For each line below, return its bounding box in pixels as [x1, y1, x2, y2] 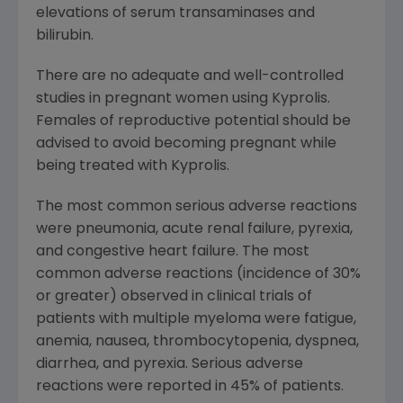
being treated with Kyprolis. [36, 159, 229, 175]
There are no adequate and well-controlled [36, 69, 344, 85]
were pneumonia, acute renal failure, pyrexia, [36, 222, 353, 237]
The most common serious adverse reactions [36, 200, 357, 215]
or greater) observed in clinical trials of [36, 290, 312, 305]
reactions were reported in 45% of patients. [36, 380, 344, 395]
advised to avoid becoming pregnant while [36, 137, 336, 152]
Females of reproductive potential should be [36, 114, 351, 130]
